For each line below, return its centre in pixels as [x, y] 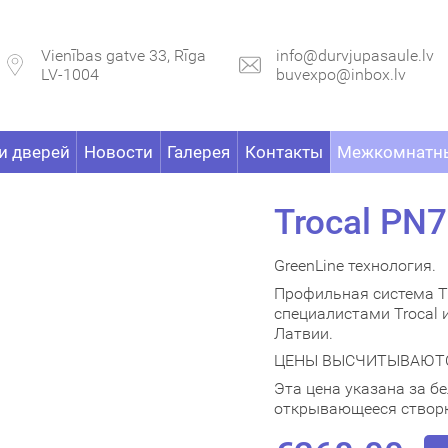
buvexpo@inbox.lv [341, 74]
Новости [119, 152]
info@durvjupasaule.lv [355, 55]
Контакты [283, 152]
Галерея [199, 152]
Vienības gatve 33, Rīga [123, 55]
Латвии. [303, 333]
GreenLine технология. [355, 265]
